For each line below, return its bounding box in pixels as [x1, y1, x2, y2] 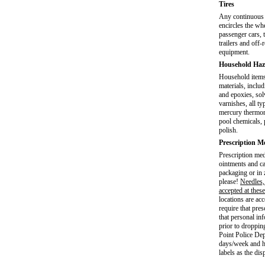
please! [219, 177, 240, 186]
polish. [219, 126, 238, 134]
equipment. [219, 48, 250, 56]
